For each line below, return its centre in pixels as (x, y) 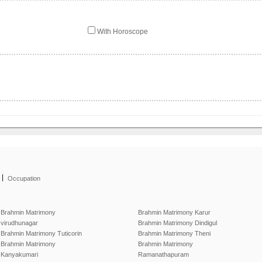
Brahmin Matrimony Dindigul (177, 223)
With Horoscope (122, 32)
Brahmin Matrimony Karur (174, 213)
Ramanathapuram (163, 255)
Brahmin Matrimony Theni (174, 234)
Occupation (24, 179)
